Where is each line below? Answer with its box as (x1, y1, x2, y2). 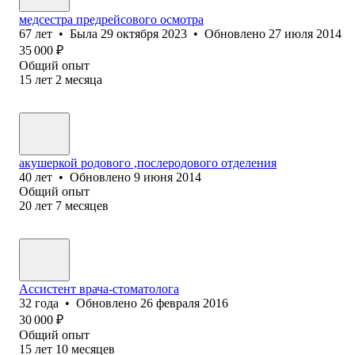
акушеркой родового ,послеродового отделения (19, 155, 277, 170)
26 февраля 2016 (140, 296, 228, 310)
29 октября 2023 (101, 26, 187, 40)
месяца (65, 72, 102, 86)
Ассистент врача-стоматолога (19, 281, 179, 296)
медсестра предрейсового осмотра (19, 12, 204, 26)
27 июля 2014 (269, 26, 342, 40)
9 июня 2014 (134, 170, 201, 184)
